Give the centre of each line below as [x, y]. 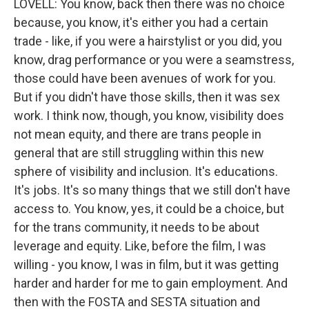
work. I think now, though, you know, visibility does [149, 116]
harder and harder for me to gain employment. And [151, 283]
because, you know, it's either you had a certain [141, 22]
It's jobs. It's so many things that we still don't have [152, 190]
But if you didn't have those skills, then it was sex [147, 97]
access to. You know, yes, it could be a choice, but [149, 209]
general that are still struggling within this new [139, 153]
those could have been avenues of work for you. [145, 78]
